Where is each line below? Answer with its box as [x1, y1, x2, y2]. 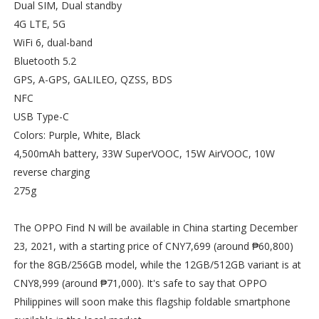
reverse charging [13, 164, 90, 179]
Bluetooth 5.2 [13, 53, 76, 68]
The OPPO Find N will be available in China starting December [13, 220, 298, 234]
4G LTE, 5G [13, 16, 66, 31]
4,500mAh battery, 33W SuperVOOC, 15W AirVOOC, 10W [13, 146, 275, 160]
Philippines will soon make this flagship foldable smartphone [13, 294, 291, 308]
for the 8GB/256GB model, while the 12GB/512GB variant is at [13, 257, 301, 271]
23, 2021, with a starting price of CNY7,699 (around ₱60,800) [13, 239, 293, 253]
